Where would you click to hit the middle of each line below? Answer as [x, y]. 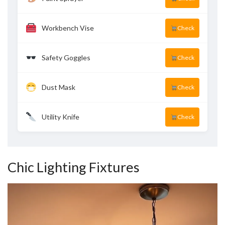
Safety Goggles [66, 58]
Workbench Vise [68, 28]
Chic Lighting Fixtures [74, 167]
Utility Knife [60, 117]
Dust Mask [58, 87]
